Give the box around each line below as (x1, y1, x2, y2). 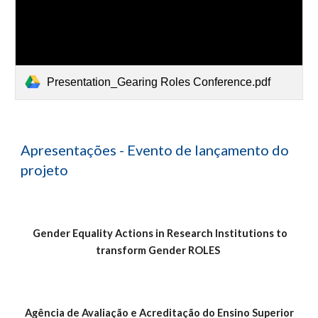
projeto (21, 161, 69, 178)
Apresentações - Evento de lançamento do (21, 141, 290, 158)
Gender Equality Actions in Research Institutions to (33, 227, 287, 239)
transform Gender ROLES (96, 244, 222, 256)
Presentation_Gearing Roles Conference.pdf (47, 75, 271, 88)
